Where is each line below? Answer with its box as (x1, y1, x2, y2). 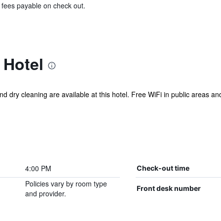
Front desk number (136, 184, 201, 192)
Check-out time (136, 164, 189, 172)
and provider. (25, 188, 66, 198)
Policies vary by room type (25, 179, 107, 188)
